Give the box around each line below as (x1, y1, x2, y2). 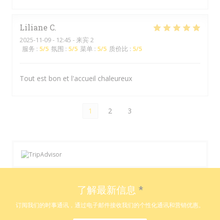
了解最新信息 (77, 183, 138, 196)
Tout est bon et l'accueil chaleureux (20, 74, 132, 83)
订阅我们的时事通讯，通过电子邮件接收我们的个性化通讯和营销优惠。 (16, 201, 204, 210)
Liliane (20, 22, 48, 32)
